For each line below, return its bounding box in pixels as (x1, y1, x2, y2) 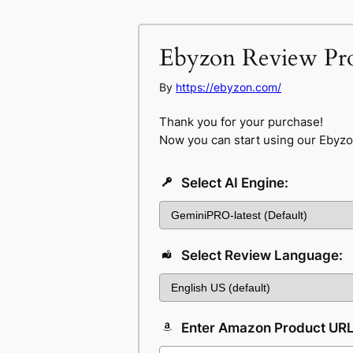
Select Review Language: (178, 247, 343, 263)
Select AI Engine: (178, 175, 288, 191)
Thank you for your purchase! (159, 114, 323, 129)
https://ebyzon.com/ (176, 80, 281, 94)
